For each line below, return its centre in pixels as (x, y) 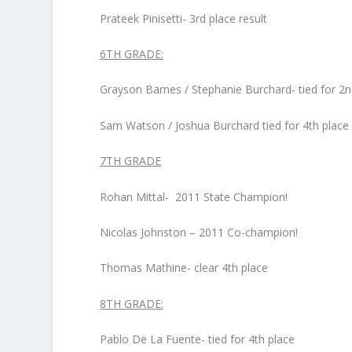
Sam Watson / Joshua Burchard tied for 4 (205, 125)
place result (237, 18)
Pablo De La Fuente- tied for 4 (178, 339)
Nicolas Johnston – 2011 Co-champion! (199, 232)
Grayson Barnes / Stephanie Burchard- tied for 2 (223, 90)
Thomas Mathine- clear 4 (164, 268)
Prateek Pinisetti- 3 (148, 18)
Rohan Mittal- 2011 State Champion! (194, 196)
